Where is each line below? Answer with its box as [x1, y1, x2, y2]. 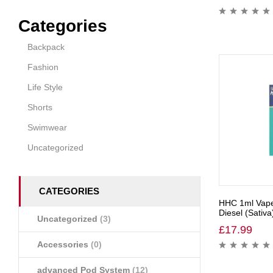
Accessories [37, 239, 91, 249]
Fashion [27, 62, 58, 72]
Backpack [27, 42, 65, 52]
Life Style [27, 82, 63, 92]
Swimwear [27, 122, 67, 132]
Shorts [27, 102, 52, 112]
